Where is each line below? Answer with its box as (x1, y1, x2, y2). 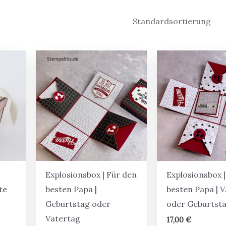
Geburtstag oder (45, 199, 111, 209)
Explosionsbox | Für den (45, 169, 137, 180)
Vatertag (45, 213, 81, 224)
